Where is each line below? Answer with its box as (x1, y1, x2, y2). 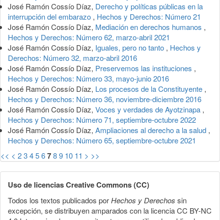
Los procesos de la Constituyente (95, 83, 204, 94)
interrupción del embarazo (8, 11, 93, 22)
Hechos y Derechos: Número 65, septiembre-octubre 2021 (8, 135, 196, 145)
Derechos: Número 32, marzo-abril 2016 (8, 52, 137, 63)
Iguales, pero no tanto (95, 42, 166, 53)
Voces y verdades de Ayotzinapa (95, 104, 202, 114)
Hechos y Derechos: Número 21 (97, 11, 201, 22)
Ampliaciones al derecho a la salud (95, 124, 208, 135)
